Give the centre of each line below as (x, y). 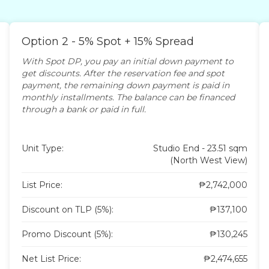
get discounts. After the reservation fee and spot (123, 73)
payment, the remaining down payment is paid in (125, 85)
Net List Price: (51, 258)
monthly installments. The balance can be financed (128, 97)
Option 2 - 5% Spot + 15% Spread (107, 41)
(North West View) (209, 160)
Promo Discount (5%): (67, 234)
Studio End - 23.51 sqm (201, 148)
